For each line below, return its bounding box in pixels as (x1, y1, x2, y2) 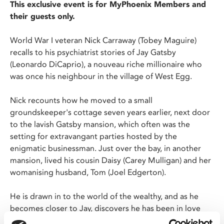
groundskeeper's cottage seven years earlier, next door (10, 107, 210, 117)
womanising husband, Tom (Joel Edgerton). (10, 167, 166, 177)
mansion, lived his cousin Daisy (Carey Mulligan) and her (10, 155, 211, 165)
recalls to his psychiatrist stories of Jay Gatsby (10, 47, 176, 57)
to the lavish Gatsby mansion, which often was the (10, 119, 190, 129)
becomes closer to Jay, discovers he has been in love (10, 203, 200, 213)
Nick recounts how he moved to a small (10, 95, 152, 105)
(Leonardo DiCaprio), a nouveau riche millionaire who (10, 59, 202, 69)
